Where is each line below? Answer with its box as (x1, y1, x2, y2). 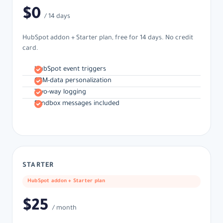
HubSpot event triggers (34, 66, 106, 74)
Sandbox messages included (34, 101, 119, 108)
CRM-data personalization (34, 78, 111, 85)
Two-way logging (34, 89, 86, 97)
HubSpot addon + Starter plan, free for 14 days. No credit (22, 35, 193, 42)
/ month (52, 205, 77, 212)
